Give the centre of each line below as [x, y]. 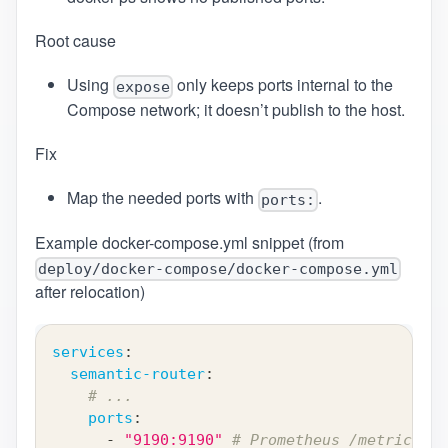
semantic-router [137, 373]
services [87, 351]
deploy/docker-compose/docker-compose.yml [217, 268]
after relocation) [89, 291]
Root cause [75, 41]
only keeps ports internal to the [282, 85]
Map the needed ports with [162, 198]
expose [142, 87]
